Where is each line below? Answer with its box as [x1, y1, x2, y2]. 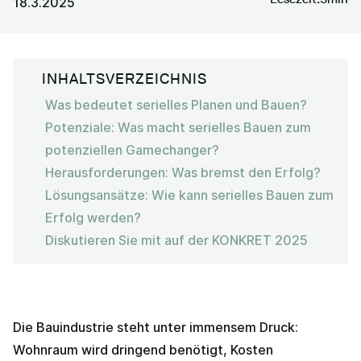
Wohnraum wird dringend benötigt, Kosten [13, 341, 273, 358]
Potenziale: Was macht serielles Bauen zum [45, 118, 311, 135]
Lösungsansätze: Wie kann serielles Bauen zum [45, 186, 334, 203]
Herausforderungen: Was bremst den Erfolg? [45, 164, 321, 180]
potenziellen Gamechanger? [45, 141, 219, 158]
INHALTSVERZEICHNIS [42, 69, 207, 88]
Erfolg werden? [45, 209, 141, 226]
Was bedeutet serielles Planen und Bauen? [45, 96, 307, 113]
